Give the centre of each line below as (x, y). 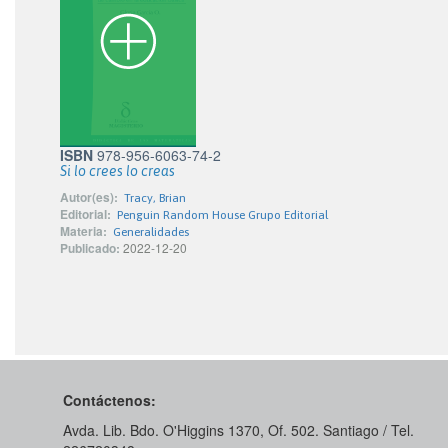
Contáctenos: (109, 400)
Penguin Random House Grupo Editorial (222, 215)
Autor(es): (89, 197)
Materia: (83, 231)
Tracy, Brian (155, 198)
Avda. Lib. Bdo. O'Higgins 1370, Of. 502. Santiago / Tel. (238, 430)
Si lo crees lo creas (117, 171)
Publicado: (90, 248)
